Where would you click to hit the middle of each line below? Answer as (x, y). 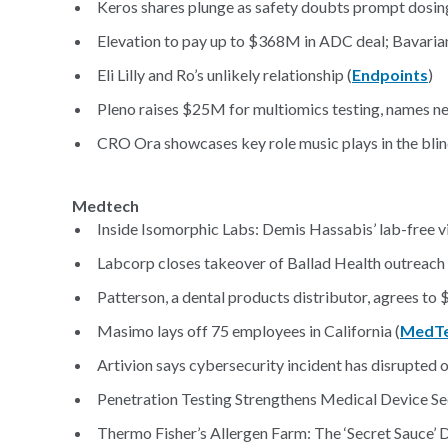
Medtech (105, 205)
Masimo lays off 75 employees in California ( (248, 330)
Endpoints (390, 74)
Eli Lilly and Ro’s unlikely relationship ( (224, 74)
